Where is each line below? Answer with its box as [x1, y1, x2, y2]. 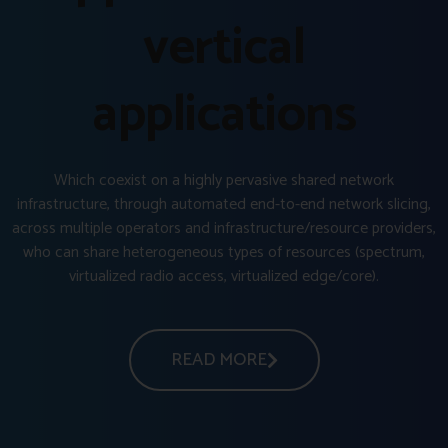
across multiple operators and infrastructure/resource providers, [12, 214, 436, 242]
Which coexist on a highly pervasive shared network [54, 166, 394, 194]
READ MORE [170, 344, 267, 375]
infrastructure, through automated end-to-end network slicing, [17, 190, 431, 218]
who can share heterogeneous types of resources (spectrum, [23, 238, 425, 266]
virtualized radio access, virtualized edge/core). [69, 262, 379, 290]
